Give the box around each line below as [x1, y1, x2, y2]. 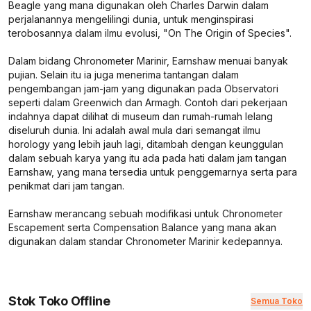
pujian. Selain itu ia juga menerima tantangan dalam [8, 68, 239, 81]
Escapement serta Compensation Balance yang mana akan [8, 221, 276, 233]
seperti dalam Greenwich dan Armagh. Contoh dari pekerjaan [8, 96, 287, 108]
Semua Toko [251, 295, 303, 306]
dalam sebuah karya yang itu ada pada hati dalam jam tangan [8, 151, 287, 164]
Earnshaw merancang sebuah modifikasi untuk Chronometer [8, 207, 283, 219]
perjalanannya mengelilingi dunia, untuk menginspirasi [8, 12, 253, 25]
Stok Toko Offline [8, 293, 110, 308]
